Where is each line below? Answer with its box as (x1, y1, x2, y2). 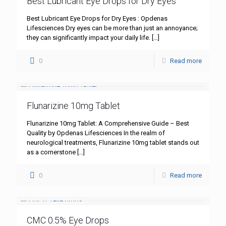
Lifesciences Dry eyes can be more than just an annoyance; (27, 24, 198, 32)
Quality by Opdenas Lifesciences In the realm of (27, 129, 165, 137)
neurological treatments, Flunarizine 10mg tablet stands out (27, 139, 199, 147)
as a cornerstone (27, 148, 76, 156)
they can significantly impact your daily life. (27, 34, 150, 42)
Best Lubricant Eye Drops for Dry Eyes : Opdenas (27, 15, 167, 23)
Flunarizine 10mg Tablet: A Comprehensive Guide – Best (27, 120, 189, 128)
